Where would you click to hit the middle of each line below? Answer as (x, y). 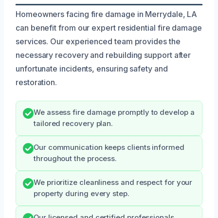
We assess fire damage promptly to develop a (114, 112)
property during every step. (82, 193)
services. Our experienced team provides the (98, 41)
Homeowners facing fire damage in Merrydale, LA (107, 14)
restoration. (36, 82)
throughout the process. (75, 158)
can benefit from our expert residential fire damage (109, 27)
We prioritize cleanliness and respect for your (113, 182)
